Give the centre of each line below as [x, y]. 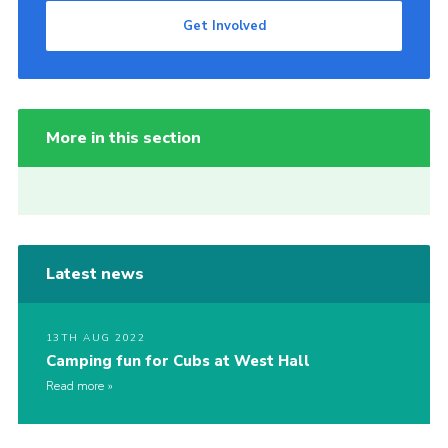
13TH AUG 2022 [95, 338]
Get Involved [224, 26]
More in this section [123, 138]
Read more [74, 386]
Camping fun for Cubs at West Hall [177, 361]
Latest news [94, 274]
